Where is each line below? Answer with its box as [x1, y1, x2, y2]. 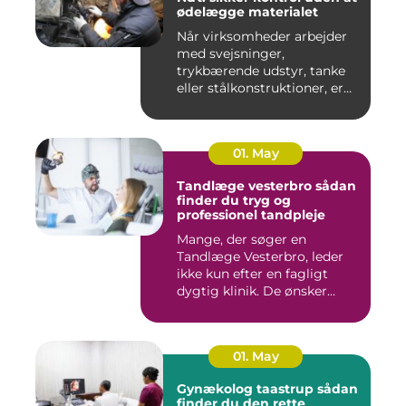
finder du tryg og [177, 191, 291, 208]
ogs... [177, 299, 208, 316]
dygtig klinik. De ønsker [177, 282, 327, 299]
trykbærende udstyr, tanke [177, 62, 345, 79]
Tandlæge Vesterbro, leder [177, 247, 343, 265]
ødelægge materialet [177, 3, 318, 20]
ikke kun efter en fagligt [177, 265, 328, 282]
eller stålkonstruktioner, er [177, 79, 343, 96]
